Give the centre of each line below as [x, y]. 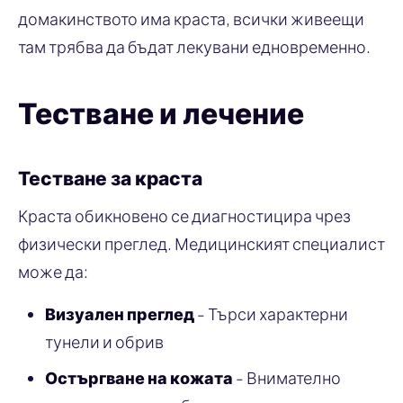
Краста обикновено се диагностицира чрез [184, 215]
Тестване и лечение [161, 112]
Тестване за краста [110, 177]
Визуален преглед [120, 313]
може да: [53, 271]
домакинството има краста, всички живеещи [191, 18]
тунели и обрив [104, 341]
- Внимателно [287, 377]
